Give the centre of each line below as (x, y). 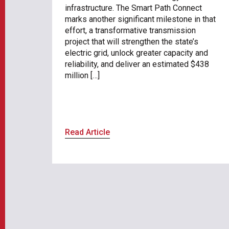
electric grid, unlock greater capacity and (136, 53)
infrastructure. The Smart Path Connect (133, 8)
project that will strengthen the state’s (132, 42)
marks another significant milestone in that (140, 19)
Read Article (87, 132)
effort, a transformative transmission (130, 31)
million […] (82, 76)
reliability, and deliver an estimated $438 (137, 64)
